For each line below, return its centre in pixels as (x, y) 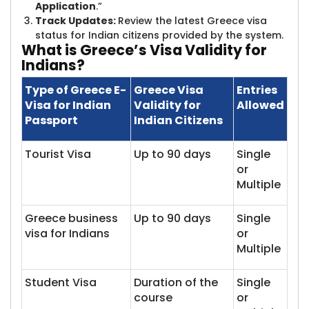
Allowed (260, 105)
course (153, 298)
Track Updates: (77, 21)
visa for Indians (67, 233)
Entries (257, 90)
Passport (51, 120)
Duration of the (176, 282)
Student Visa (61, 282)
